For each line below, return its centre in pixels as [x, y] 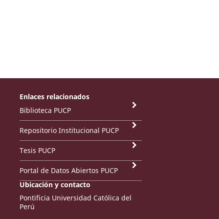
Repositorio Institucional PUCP [69, 131]
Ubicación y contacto [55, 185]
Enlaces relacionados [54, 97]
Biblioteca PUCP [45, 110]
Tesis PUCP [37, 151]
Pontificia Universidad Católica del [75, 198]
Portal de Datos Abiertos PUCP [68, 171]
